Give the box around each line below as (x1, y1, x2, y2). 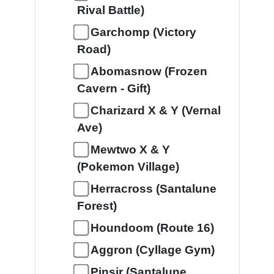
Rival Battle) (76, 4, 144, 17)
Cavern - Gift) (76, 82, 150, 95)
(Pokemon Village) (76, 160, 179, 173)
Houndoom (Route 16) (90, 221, 214, 234)
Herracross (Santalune (90, 182, 217, 195)
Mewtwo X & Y (90, 143, 170, 156)
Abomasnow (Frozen (90, 65, 207, 78)
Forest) (76, 199, 117, 212)
